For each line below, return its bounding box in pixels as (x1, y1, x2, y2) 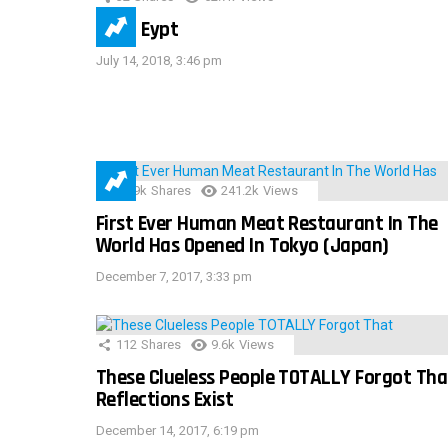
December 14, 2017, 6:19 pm (96, 423, 259, 439)
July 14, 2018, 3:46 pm (96, 53, 222, 69)
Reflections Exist (96, 386, 234, 414)
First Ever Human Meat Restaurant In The (96, 210, 438, 238)
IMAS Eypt (96, 16, 179, 44)
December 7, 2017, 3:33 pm (96, 269, 252, 285)
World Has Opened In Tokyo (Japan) (96, 232, 389, 260)
